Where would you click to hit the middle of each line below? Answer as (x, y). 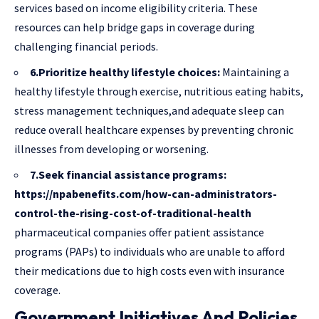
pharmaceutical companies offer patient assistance (139, 232)
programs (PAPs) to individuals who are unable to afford (150, 252)
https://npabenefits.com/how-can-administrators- (146, 194)
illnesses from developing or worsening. (111, 149)
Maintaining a (256, 72)
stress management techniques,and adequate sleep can (149, 111)
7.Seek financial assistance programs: (128, 175)
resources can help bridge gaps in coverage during (135, 27)
